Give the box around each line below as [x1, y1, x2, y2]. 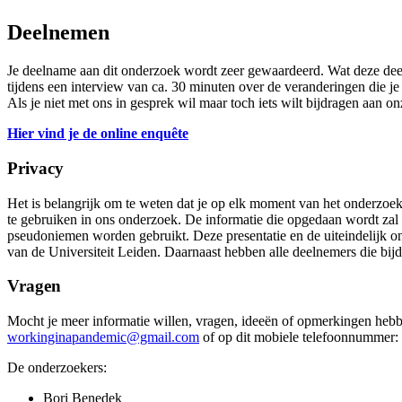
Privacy [7, 159, 64, 179]
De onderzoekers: [7, 360, 107, 376]
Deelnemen [7, 21, 109, 45]
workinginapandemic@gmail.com [7, 329, 199, 345]
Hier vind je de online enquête [7, 126, 188, 142]
